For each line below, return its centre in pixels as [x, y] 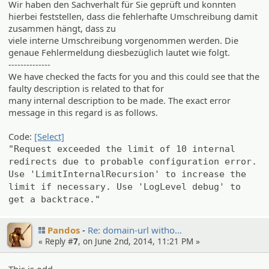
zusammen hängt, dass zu [62, 29]
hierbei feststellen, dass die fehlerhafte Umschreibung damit [133, 17]
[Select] [50, 137]
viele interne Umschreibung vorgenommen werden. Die [124, 41]
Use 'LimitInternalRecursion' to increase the [128, 174]
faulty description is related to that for [86, 89]
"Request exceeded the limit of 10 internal [122, 149]
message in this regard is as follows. [83, 113]
